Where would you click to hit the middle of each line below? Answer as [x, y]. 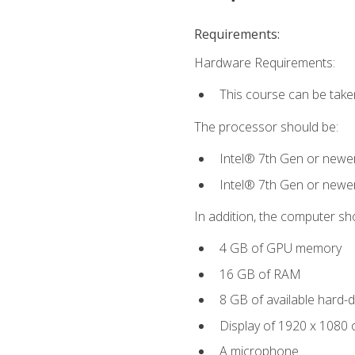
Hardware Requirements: [264, 63]
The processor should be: [266, 126]
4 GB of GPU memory [280, 248]
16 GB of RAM [260, 274]
